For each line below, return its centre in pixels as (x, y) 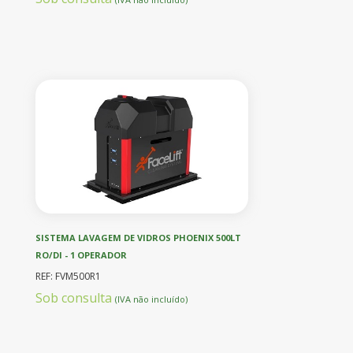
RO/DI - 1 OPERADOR (81, 255)
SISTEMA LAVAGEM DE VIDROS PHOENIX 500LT (138, 237)
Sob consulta (75, 297)
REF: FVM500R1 (68, 276)
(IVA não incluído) (151, 299)
